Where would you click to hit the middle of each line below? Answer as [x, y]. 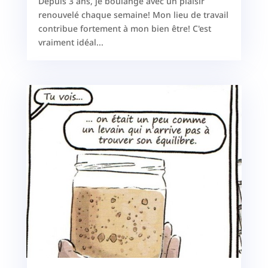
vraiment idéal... [71, 42]
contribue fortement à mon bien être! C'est [124, 29]
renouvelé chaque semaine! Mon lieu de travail [133, 15]
